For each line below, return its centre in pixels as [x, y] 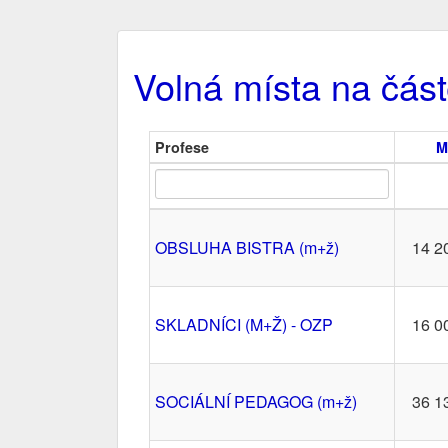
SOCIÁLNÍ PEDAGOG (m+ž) [256, 401]
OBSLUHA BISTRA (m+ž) [247, 247]
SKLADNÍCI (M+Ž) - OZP [244, 324]
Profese [182, 147]
